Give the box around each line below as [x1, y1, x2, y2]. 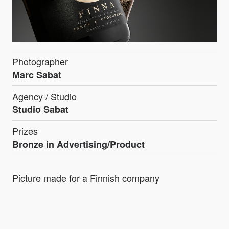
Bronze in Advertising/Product [12, 138, 145, 151]
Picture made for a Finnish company [12, 171, 159, 185]
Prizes [12, 124, 38, 138]
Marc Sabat [12, 68, 61, 82]
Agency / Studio [12, 89, 77, 103]
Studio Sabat [12, 103, 68, 117]
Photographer [12, 55, 68, 68]
